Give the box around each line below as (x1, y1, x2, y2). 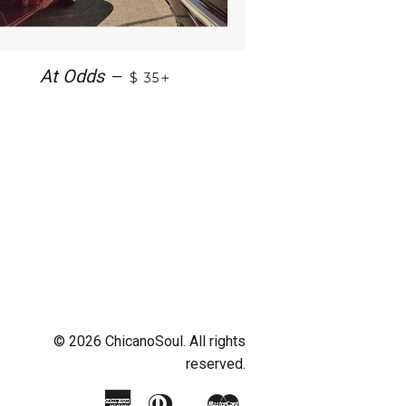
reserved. (186, 355, 246, 372)
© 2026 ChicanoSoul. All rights (53, 333, 246, 350)
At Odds (39, 65, 104, 87)
